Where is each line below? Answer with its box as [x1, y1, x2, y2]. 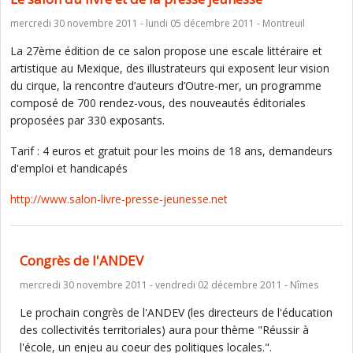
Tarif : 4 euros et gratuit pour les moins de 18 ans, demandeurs [10, 143, 333, 158]
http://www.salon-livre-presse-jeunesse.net [10, 191, 228, 206]
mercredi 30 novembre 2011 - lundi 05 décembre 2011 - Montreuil [10, 17, 305, 30]
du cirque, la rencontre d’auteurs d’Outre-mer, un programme [10, 78, 321, 93]
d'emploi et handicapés [10, 161, 128, 176]
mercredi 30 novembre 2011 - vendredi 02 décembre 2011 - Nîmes [20, 278, 318, 292]
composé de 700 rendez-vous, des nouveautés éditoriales [10, 95, 306, 110]
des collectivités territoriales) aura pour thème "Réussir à [20, 322, 309, 337]
